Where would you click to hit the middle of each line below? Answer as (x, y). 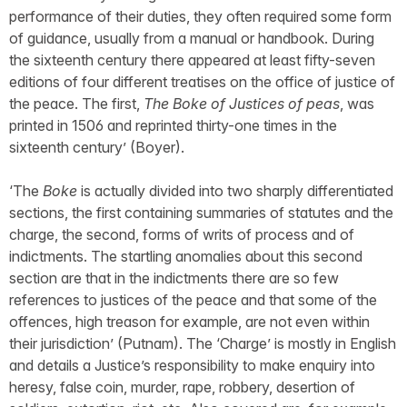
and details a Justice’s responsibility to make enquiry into (192, 365)
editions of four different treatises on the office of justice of (202, 81)
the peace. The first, (76, 103)
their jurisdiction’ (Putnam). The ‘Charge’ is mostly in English (203, 343)
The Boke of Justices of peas (242, 103)
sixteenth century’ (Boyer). (97, 147)
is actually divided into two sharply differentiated (235, 190)
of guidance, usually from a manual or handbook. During (192, 38)
